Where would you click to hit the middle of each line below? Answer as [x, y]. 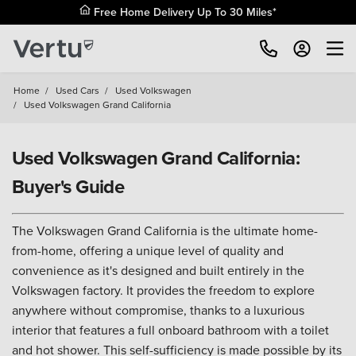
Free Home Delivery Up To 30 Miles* [184, 12]
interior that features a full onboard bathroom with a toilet [170, 330]
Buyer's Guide [68, 186]
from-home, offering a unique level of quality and [148, 250]
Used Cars [77, 90]
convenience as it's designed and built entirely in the [158, 270]
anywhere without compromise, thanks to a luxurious [158, 310]
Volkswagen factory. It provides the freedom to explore [163, 290]
